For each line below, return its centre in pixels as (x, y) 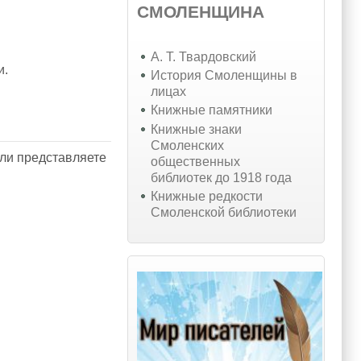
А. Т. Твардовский (204, 57)
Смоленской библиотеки (224, 212)
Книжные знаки (197, 129)
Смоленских (188, 145)
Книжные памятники (212, 110)
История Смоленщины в (224, 76)
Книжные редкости (207, 196)
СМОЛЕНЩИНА (200, 11)
